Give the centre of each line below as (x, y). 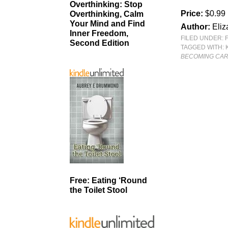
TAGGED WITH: (203, 47)
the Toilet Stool (98, 190)
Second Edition (99, 43)
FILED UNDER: (203, 38)
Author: (197, 27)
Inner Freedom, (99, 34)
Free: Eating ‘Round (108, 180)
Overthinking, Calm (107, 14)
